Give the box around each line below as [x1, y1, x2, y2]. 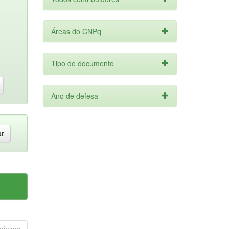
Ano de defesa [51, 90, 98, 101]
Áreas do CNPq [51, 26, 101, 36]
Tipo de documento [51, 58, 114, 68]
